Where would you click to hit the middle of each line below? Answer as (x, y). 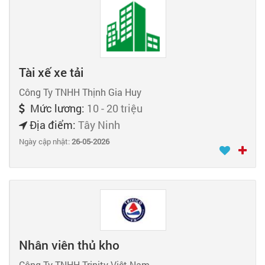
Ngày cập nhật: (45, 142)
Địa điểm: (53, 125)
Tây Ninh (99, 125)
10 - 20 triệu (115, 109)
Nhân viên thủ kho (69, 245)
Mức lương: (57, 109)
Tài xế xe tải (51, 72)
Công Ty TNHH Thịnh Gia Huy (80, 92)
